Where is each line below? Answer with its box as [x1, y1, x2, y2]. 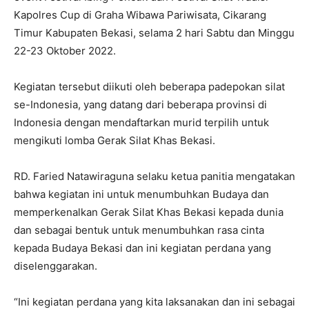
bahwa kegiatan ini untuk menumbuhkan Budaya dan [14, 187, 269, 201]
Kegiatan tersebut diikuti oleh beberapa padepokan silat [14, 79, 285, 93]
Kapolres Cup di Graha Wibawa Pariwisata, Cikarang [14, 8, 266, 21]
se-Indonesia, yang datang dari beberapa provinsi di [14, 97, 267, 111]
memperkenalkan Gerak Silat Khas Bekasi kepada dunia [14, 205, 283, 219]
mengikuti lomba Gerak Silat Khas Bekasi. [14, 133, 215, 147]
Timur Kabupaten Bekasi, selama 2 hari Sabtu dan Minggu [14, 26, 295, 39]
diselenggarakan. [14, 259, 97, 272]
